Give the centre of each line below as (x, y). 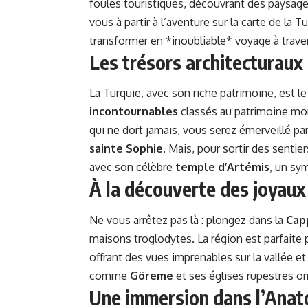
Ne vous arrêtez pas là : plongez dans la (188, 220)
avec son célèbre (132, 167)
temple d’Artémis (222, 167)
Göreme (152, 275)
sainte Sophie (126, 149)
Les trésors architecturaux (196, 62)
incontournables (134, 112)
